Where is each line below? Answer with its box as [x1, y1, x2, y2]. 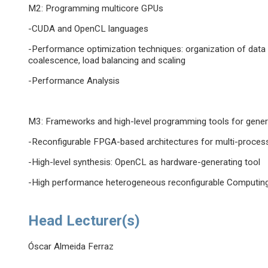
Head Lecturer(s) [28, 212, 141, 230]
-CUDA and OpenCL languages [28, 23, 149, 35]
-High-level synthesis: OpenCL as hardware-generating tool [28, 157, 261, 168]
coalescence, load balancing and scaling [28, 55, 186, 66]
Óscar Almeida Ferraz [28, 241, 114, 252]
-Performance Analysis [28, 75, 120, 87]
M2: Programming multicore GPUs [28, 3, 164, 14]
